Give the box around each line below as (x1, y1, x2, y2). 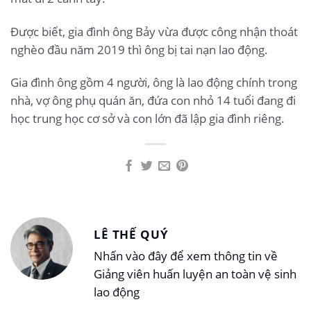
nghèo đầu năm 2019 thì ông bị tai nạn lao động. (10, 41, 268, 58)
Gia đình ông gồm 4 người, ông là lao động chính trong (10, 74, 297, 91)
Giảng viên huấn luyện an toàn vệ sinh (94, 266, 296, 283)
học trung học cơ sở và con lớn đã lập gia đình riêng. (10, 110, 285, 127)
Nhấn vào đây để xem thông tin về (94, 248, 278, 264)
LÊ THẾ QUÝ (94, 226, 169, 242)
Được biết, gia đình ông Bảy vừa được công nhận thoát (10, 23, 298, 40)
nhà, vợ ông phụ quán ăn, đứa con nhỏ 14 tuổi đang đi (10, 92, 296, 109)
